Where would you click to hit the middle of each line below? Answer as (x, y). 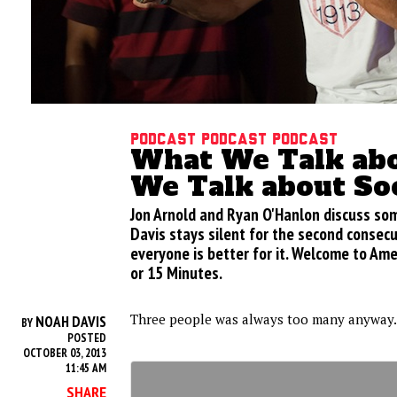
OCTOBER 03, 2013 (65, 353)
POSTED (87, 338)
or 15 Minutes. (176, 272)
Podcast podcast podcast (234, 140)
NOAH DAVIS (71, 322)
